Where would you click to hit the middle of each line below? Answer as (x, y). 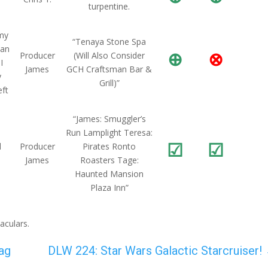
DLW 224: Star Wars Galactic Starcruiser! (155, 251)
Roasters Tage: (109, 160)
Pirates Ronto (109, 146)
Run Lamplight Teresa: (109, 133)
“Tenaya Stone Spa (109, 42)
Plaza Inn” (109, 188)
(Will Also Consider (109, 55)
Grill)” (109, 83)
